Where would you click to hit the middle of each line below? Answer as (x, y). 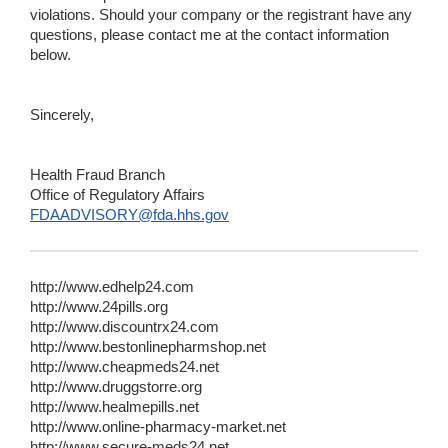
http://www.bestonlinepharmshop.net (148, 347)
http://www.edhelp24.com (112, 287)
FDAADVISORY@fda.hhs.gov (129, 215)
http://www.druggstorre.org (116, 387)
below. (50, 55)
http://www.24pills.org (99, 307)
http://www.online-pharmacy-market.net (158, 427)
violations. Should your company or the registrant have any (221, 15)
